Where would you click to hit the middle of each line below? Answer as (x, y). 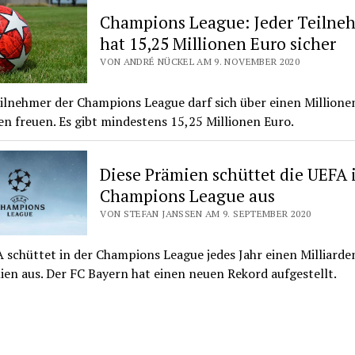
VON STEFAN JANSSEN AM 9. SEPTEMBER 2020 (206, 214)
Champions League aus (188, 196)
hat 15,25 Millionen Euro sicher (218, 44)
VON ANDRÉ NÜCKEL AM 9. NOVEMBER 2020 (200, 62)
